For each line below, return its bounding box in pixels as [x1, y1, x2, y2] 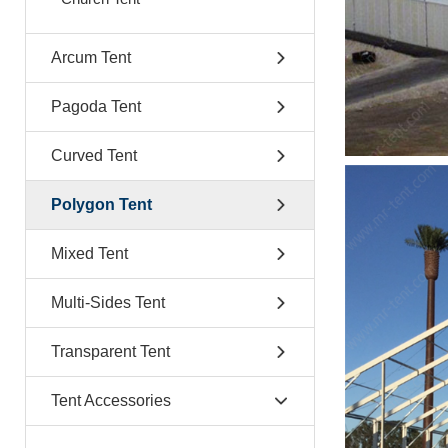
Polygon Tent [51, 196, 152, 213]
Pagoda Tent [51, 98, 141, 115]
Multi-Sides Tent [51, 294, 165, 311]
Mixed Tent [51, 245, 128, 262]
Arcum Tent [51, 49, 131, 66]
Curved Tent [51, 147, 137, 164]
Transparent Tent [51, 343, 170, 360]
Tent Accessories [51, 392, 171, 409]
